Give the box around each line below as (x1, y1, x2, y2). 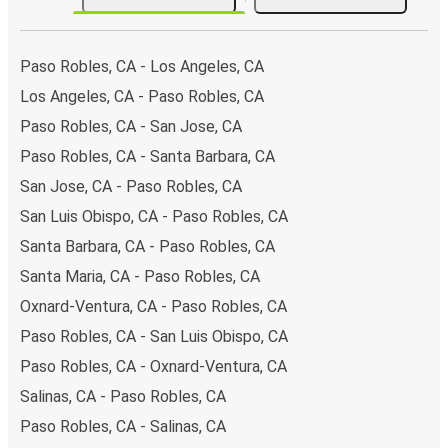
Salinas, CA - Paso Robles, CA (20, 386, 226, 406)
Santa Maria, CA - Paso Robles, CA (20, 266, 260, 286)
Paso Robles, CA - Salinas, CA (20, 416, 226, 436)
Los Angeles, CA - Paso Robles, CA (20, 86, 264, 106)
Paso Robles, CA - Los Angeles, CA (20, 56, 264, 76)
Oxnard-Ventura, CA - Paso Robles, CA (20, 296, 287, 316)
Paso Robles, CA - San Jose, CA (20, 116, 242, 136)
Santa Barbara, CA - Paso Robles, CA (20, 236, 275, 256)
